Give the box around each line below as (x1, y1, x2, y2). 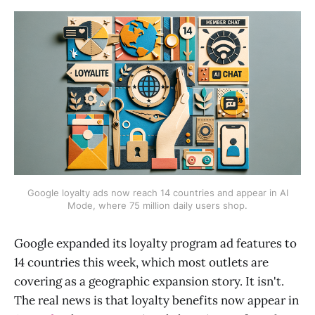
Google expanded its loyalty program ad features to (14, 235, 297, 251)
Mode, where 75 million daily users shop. (67, 199, 247, 211)
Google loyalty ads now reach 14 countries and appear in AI (27, 186, 288, 198)
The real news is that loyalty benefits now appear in (14, 292, 299, 308)
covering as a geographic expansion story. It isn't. (14, 273, 284, 289)
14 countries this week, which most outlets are (14, 254, 269, 270)
